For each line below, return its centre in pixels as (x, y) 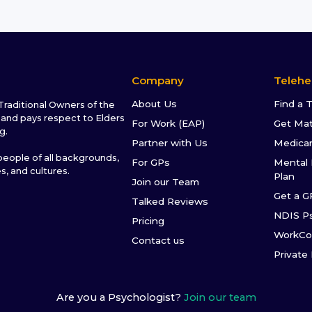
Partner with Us (170, 143)
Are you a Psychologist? (118, 298)
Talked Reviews (170, 202)
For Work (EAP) (169, 124)
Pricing (148, 221)
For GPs (151, 163)
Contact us (158, 241)
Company (158, 81)
